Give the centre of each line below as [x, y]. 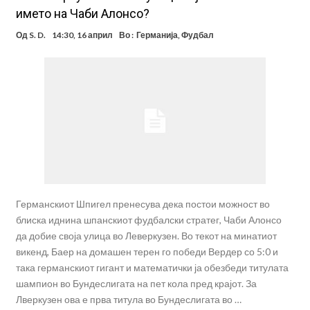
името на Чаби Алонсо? [82, 13]
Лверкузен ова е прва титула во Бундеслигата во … [128, 300]
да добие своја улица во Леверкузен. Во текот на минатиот [146, 236]
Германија [157, 35]
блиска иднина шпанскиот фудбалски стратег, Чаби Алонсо [148, 220]
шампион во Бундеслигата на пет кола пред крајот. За [136, 284]
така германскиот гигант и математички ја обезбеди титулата [152, 268]
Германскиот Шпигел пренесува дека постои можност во [143, 204]
